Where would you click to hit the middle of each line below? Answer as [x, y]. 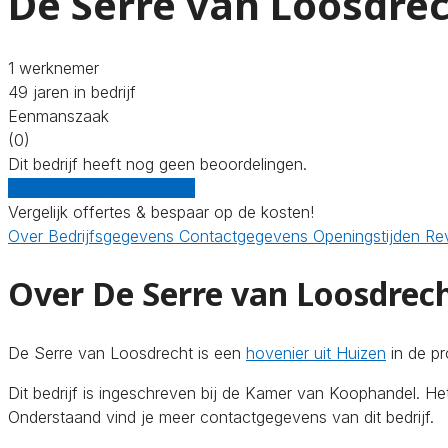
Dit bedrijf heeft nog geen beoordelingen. [157, 163]
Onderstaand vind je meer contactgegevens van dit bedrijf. [221, 416]
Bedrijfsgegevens [113, 235]
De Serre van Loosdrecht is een [127, 352]
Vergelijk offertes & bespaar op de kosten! [161, 211]
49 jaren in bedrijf [72, 91]
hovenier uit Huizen [316, 352]
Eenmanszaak [58, 115]
